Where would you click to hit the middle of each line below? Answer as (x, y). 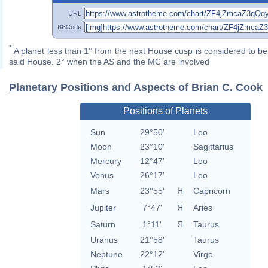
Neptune (106, 255)
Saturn (103, 225)
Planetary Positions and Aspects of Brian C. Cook (136, 88)
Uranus (104, 240)
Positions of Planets (165, 111)
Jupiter (103, 208)
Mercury (106, 161)
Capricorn (211, 191)
